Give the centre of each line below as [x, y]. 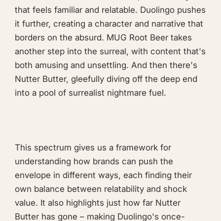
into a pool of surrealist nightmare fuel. [91, 93]
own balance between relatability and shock [101, 189]
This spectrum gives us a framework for [93, 147]
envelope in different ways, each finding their [103, 175]
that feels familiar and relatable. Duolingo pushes [110, 10]
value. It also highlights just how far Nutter [98, 203]
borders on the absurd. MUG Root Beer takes [103, 38]
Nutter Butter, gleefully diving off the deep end [106, 79]
